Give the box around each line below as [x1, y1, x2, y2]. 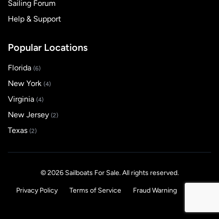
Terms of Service [69, 186, 121, 195]
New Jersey [8, 110, 51, 119]
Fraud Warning [132, 186, 177, 195]
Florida [8, 63, 33, 72]
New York [8, 79, 44, 88]
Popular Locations [8, 42, 88, 53]
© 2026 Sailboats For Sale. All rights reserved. [40, 169, 179, 177]
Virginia [8, 94, 36, 104]
